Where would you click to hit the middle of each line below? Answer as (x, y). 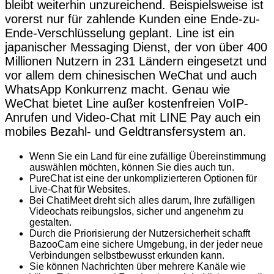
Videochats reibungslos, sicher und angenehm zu (136, 212)
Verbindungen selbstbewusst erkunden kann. (127, 256)
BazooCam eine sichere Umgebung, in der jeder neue (146, 245)
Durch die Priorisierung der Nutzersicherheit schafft (140, 234)
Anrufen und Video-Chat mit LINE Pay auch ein (133, 118)
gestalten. (50, 223)
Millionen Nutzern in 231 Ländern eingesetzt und (136, 61)
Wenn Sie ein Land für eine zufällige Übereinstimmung (148, 157)
